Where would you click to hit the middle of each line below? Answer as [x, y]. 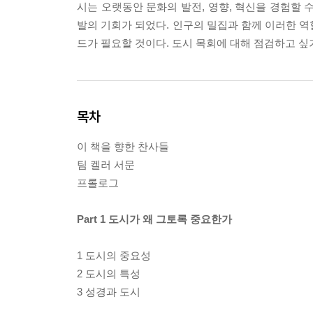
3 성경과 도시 [109, 291]
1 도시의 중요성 [114, 255]
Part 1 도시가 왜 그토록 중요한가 [154, 219]
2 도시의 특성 [109, 273]
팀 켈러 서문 [106, 164]
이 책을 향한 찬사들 [123, 146]
